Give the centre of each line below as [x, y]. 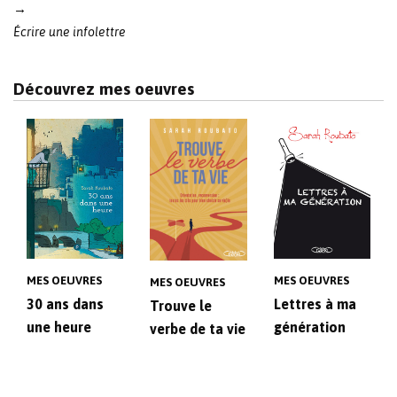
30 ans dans [65, 304]
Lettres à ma [315, 304]
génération [309, 327]
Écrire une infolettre [70, 31]
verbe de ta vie [198, 328]
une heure [59, 327]
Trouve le [181, 305]
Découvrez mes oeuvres [104, 88]
